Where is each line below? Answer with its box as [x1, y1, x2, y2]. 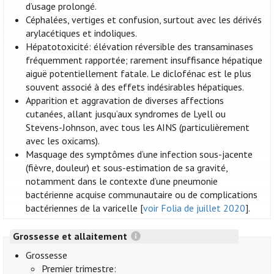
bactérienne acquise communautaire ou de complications [26, 188, 258, 201]
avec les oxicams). [26, 135, 100, 147]
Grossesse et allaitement [12, 230, 130, 243]
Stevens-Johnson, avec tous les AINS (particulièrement [26, 121, 250, 134]
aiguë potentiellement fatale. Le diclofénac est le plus [26, 67, 252, 80]
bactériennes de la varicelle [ [26, 202, 144, 215]
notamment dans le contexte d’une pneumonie [26, 175, 218, 188]
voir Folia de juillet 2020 [143, 202, 246, 215]
